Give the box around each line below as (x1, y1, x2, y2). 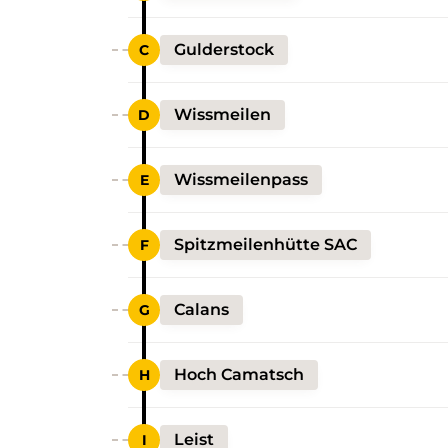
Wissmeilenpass (174, 169, 308, 189)
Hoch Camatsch (174, 364, 304, 384)
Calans (174, 299, 229, 319)
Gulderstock (174, 39, 274, 59)
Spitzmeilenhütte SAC (174, 234, 357, 254)
